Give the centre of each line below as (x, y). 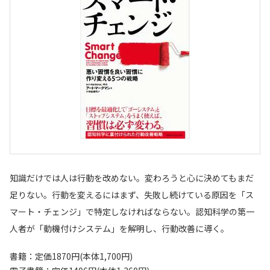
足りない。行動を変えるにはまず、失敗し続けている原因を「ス (132, 195)
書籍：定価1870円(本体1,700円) (71, 256)
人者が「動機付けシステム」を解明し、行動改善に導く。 (119, 228)
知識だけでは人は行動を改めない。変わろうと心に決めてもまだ (132, 178)
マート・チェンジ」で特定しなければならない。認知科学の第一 (132, 212)
